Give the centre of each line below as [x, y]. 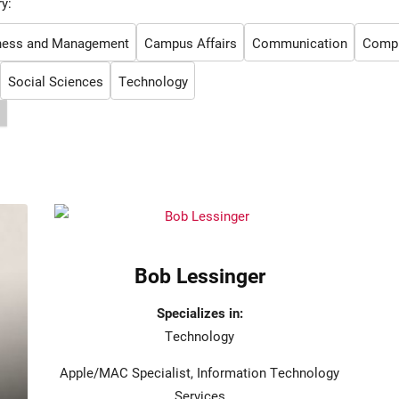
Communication [299, 42]
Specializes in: [199, 313]
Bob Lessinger [199, 276]
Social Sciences [55, 81]
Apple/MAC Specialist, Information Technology [199, 373]
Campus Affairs [190, 42]
